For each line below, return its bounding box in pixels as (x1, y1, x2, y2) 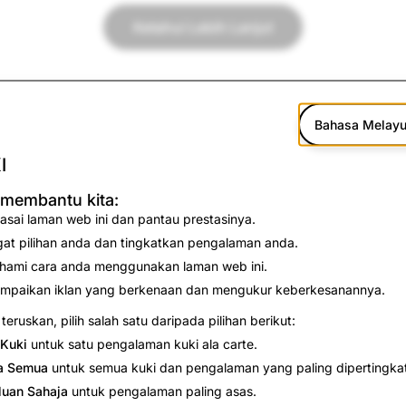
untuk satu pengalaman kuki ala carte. (27, 335, 257, 352)
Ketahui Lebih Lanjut (133, 18, 273, 37)
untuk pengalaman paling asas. (68, 382, 256, 399)
